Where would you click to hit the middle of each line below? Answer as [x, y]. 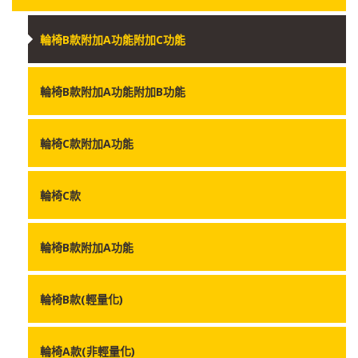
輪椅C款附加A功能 [87, 143]
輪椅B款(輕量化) [82, 299]
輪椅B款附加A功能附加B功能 [113, 91]
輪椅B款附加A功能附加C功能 [113, 39]
